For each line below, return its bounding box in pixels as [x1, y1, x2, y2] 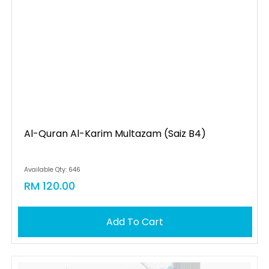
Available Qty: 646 [23, 165, 80, 174]
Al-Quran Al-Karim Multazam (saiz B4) [23, 127, 206, 141]
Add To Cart [106, 215, 164, 229]
